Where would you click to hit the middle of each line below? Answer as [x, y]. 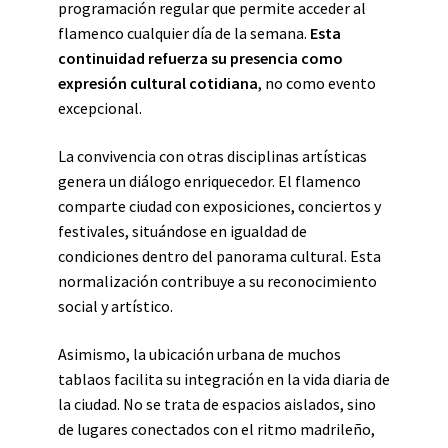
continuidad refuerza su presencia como [200, 58]
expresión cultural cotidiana [158, 83]
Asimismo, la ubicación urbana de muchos [199, 354]
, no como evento [317, 83]
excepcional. [100, 108]
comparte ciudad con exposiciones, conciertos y [219, 206]
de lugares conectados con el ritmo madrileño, [216, 429]
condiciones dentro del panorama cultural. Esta [219, 256]
